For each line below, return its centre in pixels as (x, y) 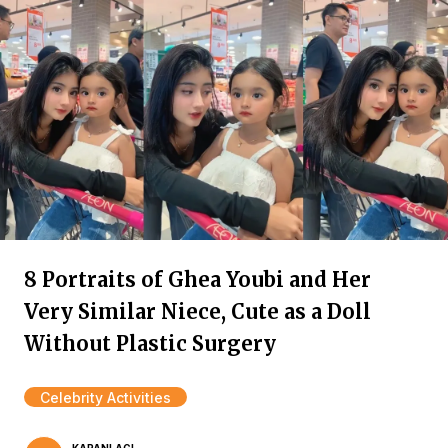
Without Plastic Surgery (150, 343)
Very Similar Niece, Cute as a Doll (197, 311)
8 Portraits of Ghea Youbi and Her (197, 279)
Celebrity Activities (105, 397)
